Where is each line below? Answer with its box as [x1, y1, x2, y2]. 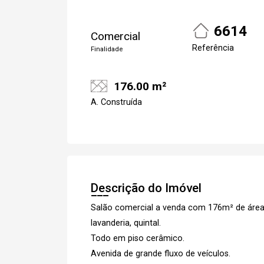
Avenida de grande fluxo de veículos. [91, 248, 230, 259]
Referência [192, 43, 234, 53]
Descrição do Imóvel [91, 180, 202, 195]
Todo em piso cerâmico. [91, 233, 184, 243]
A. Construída [91, 97, 142, 107]
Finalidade [91, 45, 123, 53]
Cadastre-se [152, 27, 223, 42]
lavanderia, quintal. [91, 217, 161, 228]
